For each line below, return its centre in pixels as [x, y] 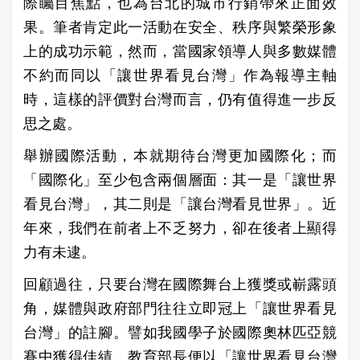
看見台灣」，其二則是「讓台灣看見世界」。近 [180, 204]
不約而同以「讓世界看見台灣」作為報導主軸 [180, 75]
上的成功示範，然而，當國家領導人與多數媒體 [180, 51]
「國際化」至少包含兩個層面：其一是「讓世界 [180, 180]
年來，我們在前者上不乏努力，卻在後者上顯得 [180, 228]
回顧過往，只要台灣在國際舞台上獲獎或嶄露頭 [180, 284]
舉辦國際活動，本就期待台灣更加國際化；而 [180, 155]
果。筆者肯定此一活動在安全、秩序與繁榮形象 [180, 27]
